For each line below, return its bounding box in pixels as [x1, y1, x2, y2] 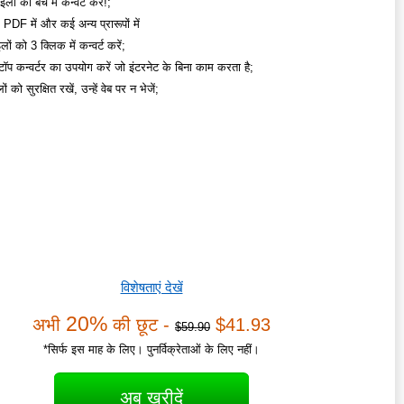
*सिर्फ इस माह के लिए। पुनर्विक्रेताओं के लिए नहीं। [43, 343, 260, 357]
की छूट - [107, 315, 175, 335]
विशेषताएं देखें [120, 280, 183, 296]
